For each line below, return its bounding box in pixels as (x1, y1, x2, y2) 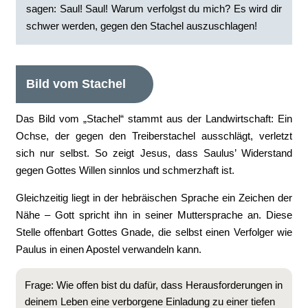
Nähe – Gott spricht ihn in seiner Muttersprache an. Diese (15, 209, 293, 221)
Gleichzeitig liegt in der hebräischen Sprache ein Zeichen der (15, 192, 293, 203)
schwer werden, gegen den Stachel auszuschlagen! (25, 20, 257, 32)
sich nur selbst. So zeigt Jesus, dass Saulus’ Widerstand (15, 147, 293, 159)
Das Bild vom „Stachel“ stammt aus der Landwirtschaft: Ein (15, 113, 293, 124)
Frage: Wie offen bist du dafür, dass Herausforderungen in (24, 279, 283, 291)
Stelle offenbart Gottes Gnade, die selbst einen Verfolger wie (15, 226, 293, 238)
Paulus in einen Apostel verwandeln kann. (15, 243, 201, 255)
